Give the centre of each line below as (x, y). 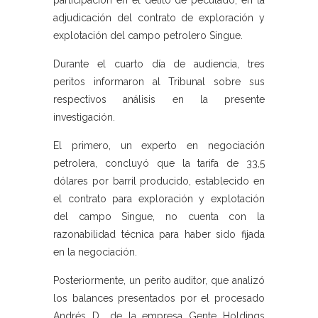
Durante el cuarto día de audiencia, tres (159, 64)
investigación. (84, 117)
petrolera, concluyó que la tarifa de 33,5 (159, 164)
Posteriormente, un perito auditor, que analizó (159, 281)
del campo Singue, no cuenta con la (159, 217)
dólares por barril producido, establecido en (159, 181)
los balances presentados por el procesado (159, 298)
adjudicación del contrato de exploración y (159, 18)
